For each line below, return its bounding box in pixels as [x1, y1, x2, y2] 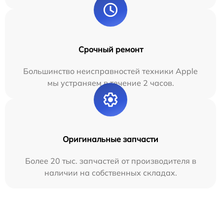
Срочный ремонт [78, 44, 143, 54]
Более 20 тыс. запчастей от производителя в [25, 156, 196, 166]
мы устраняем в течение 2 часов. [47, 78, 174, 88]
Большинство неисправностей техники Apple [23, 66, 198, 76]
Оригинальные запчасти [63, 134, 158, 144]
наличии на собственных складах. [44, 168, 177, 178]
